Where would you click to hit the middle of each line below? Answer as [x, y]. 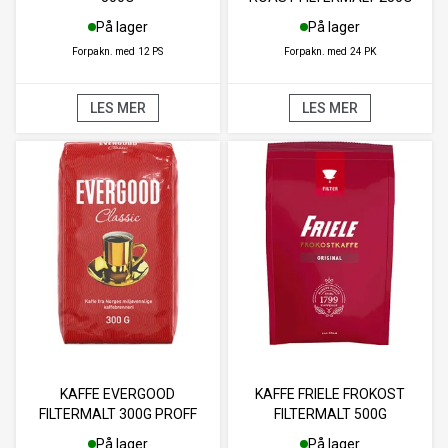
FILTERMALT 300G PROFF [117, 413]
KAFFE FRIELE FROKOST [330, 393]
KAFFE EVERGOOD [118, 393]
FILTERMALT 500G [330, 413]
